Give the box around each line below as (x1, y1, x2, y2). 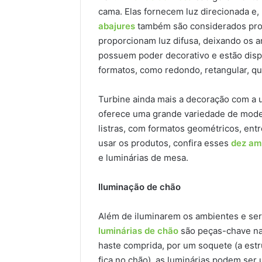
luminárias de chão (98, 225, 178, 236)
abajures (98, 20, 135, 32)
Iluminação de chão (98, 181, 181, 192)
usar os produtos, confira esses (98, 137, 231, 149)
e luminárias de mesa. (98, 151, 188, 163)
